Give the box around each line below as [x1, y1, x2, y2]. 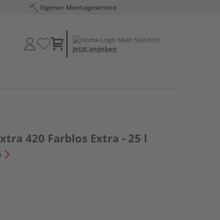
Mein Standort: [118, 35, 162, 44]
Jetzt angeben [73, 44, 117, 53]
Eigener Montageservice [40, 3, 117, 12]
